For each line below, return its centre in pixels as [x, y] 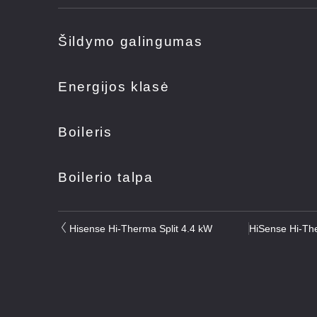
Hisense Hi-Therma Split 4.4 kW [141, 228]
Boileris [85, 132]
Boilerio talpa [106, 177]
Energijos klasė [114, 86]
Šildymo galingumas [131, 41]
